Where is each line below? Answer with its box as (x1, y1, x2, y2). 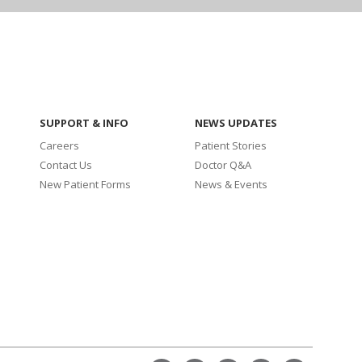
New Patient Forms (39, 177, 131, 192)
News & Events (195, 177, 268, 192)
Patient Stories (195, 138, 267, 153)
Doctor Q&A (195, 158, 252, 172)
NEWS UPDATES (195, 116, 278, 130)
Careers (39, 138, 79, 153)
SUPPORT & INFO (39, 116, 128, 130)
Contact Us (39, 158, 92, 172)
